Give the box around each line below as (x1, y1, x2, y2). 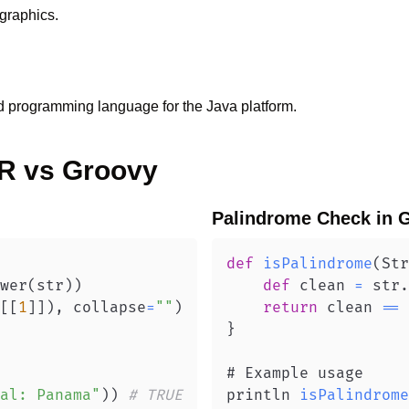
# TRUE (128, 386, 183, 404)
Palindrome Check (212, 208, 371, 228)
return (263, 299, 318, 317)
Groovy (62, 155, 158, 185)
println (226, 386, 299, 404)
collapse (64, 299, 146, 317)
